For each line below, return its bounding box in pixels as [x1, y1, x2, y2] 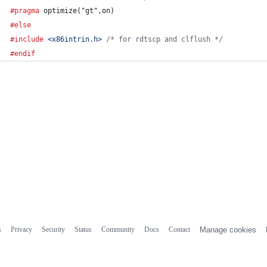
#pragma [10, 7, 39, 15]
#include [10, 35, 44, 44]
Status [74, 225, 92, 234]
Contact [168, 225, 190, 234]
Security [41, 225, 65, 234]
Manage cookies [199, 225, 256, 234]
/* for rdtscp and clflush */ [106, 35, 223, 44]
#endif [10, 49, 35, 58]
